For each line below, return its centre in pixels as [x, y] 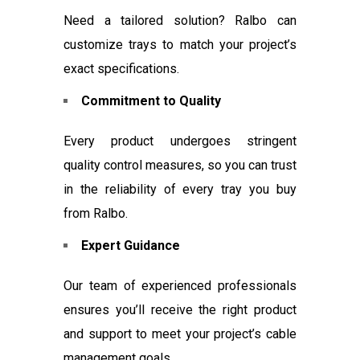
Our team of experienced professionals [180, 286]
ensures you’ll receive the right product [180, 310]
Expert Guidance [131, 246]
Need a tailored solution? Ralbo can [180, 21]
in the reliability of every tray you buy [180, 190]
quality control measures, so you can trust [180, 166]
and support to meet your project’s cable [180, 334]
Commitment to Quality [151, 101]
